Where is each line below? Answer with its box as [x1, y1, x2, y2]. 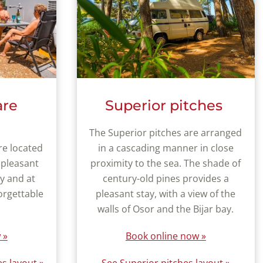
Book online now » [125, 230, 206, 242]
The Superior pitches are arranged [89, 126, 242, 139]
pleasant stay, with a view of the [96, 187, 236, 200]
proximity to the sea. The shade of [90, 157, 241, 170]
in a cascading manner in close [97, 141, 234, 154]
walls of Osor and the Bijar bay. [97, 203, 234, 215]
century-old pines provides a [102, 172, 229, 185]
